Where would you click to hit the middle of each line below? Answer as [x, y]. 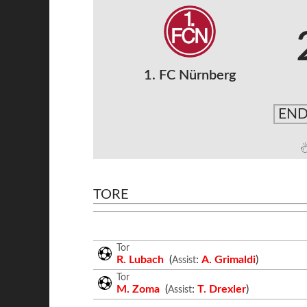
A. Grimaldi [228, 259]
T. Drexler [221, 289]
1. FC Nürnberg [189, 75]
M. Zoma [140, 289]
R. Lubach [142, 259]
